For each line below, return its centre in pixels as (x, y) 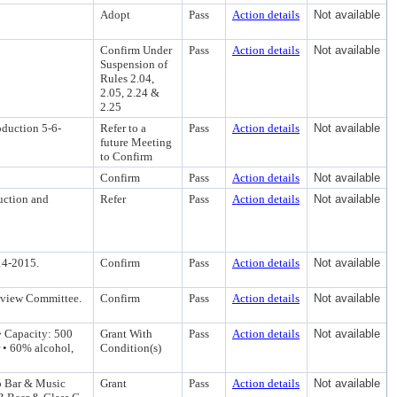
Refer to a (123, 128)
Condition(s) (131, 348)
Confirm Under (136, 50)
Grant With (126, 334)
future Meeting (136, 142)
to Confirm (126, 156)
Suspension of (134, 64)
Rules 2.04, (127, 78)
